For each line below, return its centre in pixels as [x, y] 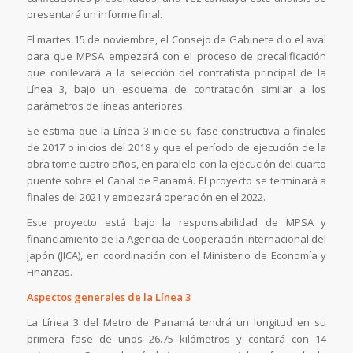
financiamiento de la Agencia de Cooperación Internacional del [176, 239]
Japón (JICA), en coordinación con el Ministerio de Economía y [176, 256]
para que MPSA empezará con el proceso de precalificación [176, 56]
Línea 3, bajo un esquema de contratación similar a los [176, 89]
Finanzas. [49, 272]
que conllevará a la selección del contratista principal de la [176, 72]
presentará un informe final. [94, 14]
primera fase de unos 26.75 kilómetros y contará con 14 [176, 339]
